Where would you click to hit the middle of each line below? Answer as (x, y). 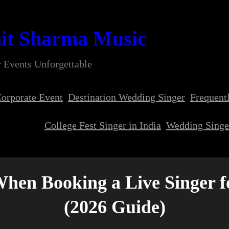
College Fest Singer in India (102, 125)
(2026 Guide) (114, 207)
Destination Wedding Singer (126, 97)
